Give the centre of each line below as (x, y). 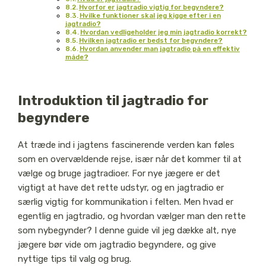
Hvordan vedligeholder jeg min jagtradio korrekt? (163, 32)
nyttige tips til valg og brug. (74, 259)
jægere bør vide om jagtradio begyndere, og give (117, 245)
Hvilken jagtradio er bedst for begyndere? (151, 40)
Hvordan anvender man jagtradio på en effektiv (159, 48)
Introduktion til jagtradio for (113, 101)
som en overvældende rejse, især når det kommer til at (129, 159)
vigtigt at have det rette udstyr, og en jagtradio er (121, 188)
